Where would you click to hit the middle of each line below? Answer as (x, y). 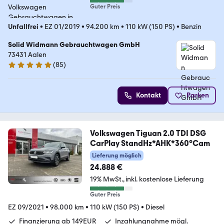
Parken (198, 95)
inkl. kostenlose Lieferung (164, 179)
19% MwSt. (106, 179)
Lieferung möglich (116, 156)
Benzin (191, 27)
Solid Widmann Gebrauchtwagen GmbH (74, 45)
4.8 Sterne (23, 69)
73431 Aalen (27, 55)
